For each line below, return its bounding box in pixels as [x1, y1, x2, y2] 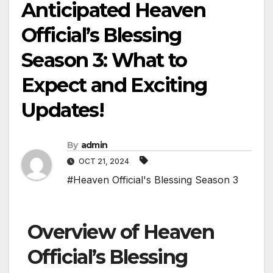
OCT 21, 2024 [77, 157, 131, 166]
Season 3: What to [21, 48, 187, 73]
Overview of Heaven [27, 220, 214, 244]
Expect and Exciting [21, 73, 207, 97]
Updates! [21, 98, 104, 122]
